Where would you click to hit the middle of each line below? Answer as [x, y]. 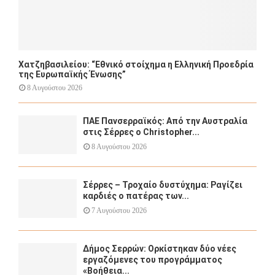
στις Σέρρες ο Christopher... [141, 132]
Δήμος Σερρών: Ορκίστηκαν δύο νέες [160, 249]
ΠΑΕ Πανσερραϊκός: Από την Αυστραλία [165, 121]
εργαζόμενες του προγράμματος [153, 260]
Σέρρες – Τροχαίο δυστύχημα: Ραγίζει [163, 184]
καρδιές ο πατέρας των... [136, 196]
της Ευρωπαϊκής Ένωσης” [72, 74]
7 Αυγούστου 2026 [119, 210]
